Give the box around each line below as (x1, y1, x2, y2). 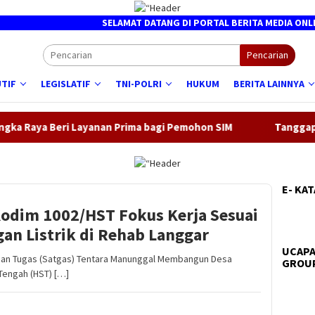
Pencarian (247, 49, 288, 62)
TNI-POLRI (115, 77, 162, 91)
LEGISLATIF (41, 77, 91, 91)
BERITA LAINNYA (233, 77, 304, 91)
